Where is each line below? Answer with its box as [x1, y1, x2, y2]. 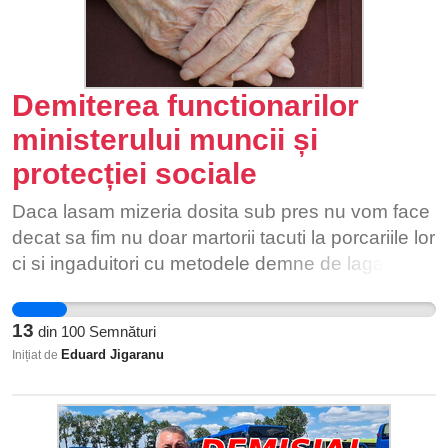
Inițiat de [12, 348, 61, 362]
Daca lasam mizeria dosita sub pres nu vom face [12, 201, 430, 222]
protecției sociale [12, 157, 257, 190]
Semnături [85, 323, 156, 340]
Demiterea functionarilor [12, 89, 359, 122]
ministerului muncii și [12, 123, 318, 156]
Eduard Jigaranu [61, 347, 164, 362]
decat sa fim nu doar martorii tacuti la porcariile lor [12, 227, 435, 248]
